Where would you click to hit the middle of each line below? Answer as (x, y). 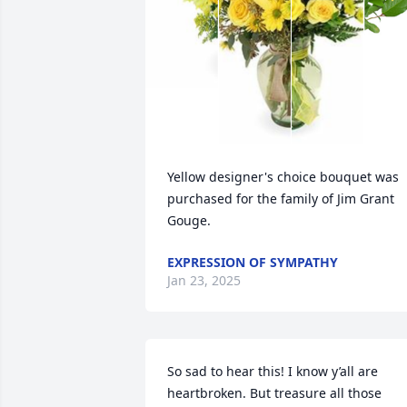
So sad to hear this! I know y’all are (273, 371)
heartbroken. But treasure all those (274, 393)
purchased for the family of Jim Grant (281, 199)
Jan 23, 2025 (204, 280)
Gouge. (189, 220)
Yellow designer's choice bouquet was (283, 177)
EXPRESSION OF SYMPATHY (253, 262)
